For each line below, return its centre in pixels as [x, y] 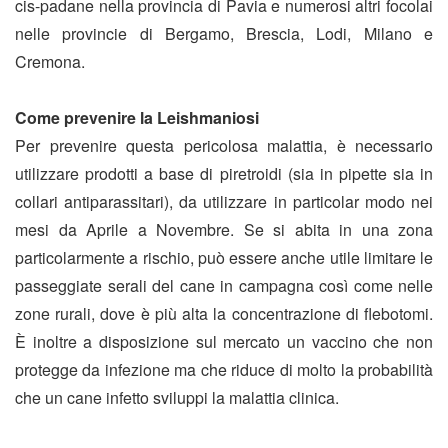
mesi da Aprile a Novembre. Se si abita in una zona [224, 230]
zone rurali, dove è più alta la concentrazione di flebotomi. [224, 314]
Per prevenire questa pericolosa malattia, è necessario [224, 146]
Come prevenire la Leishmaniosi [137, 118]
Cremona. [50, 62]
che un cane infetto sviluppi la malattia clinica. [177, 398]
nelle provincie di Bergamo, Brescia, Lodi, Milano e [224, 34]
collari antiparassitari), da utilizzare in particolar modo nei [224, 202]
